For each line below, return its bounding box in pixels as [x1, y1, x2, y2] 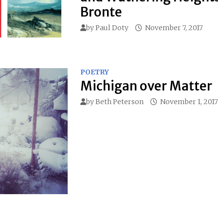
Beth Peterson [95, 97, 144, 106]
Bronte [80, 3, 122, 20]
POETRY [80, 67, 109, 76]
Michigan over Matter [80, 77, 212, 94]
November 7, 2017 [145, 23, 203, 32]
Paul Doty [95, 23, 128, 32]
